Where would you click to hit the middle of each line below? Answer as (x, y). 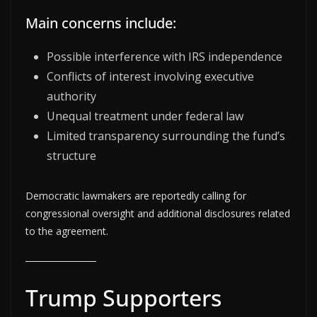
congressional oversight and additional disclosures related (158, 213)
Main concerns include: (101, 23)
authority (71, 96)
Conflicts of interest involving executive (150, 76)
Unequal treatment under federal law (145, 116)
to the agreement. (67, 231)
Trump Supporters (123, 297)
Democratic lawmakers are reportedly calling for (136, 195)
